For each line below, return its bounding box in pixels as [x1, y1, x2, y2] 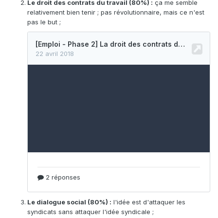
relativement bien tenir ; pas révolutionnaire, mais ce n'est [27, 8, 204, 16]
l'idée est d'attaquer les [111, 198, 185, 206]
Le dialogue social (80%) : [27, 198, 111, 206]
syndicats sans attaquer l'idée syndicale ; [27, 207, 154, 216]
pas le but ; [27, 18, 61, 26]
